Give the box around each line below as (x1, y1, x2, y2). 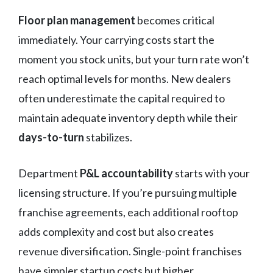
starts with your (173, 166, 250, 180)
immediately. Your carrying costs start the (18, 32, 214, 46)
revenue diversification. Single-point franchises (18, 244, 242, 258)
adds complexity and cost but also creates (18, 224, 214, 238)
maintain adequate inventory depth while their (18, 110, 238, 124)
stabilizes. (84, 130, 132, 144)
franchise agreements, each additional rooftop (18, 205, 238, 219)
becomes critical (135, 13, 214, 27)
